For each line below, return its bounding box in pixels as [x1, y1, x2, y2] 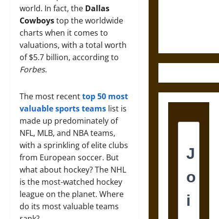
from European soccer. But [20, 152, 119, 163]
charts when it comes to [20, 27, 108, 38]
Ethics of [168, 7, 196, 19]
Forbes [20, 64, 45, 75]
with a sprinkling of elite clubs [20, 140, 128, 151]
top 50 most [82, 91, 128, 102]
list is [106, 103, 127, 114]
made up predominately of [20, 115, 118, 126]
